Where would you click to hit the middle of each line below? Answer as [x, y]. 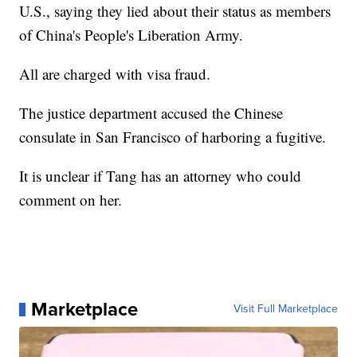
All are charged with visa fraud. [115, 74]
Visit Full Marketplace [285, 309]
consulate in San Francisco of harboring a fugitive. [173, 137]
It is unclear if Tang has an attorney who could [161, 176]
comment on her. [71, 200]
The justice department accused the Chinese [151, 113]
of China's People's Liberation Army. [131, 35]
